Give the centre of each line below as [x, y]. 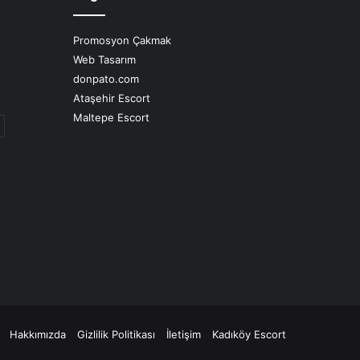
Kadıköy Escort [249, 335]
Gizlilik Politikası [116, 335]
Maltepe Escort [111, 118]
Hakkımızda [38, 335]
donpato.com [106, 79]
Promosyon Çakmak [122, 41]
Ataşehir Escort [112, 98]
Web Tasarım [104, 60]
